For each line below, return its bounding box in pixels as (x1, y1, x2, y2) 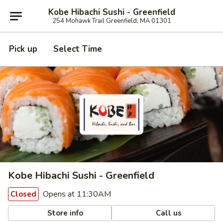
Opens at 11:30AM (41, 189, 111, 200)
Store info (45, 208, 84, 218)
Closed (10, 189, 36, 199)
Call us (154, 208, 182, 218)
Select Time (53, 43, 102, 55)
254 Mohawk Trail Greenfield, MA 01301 (52, 16, 171, 25)
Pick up (9, 43, 37, 55)
